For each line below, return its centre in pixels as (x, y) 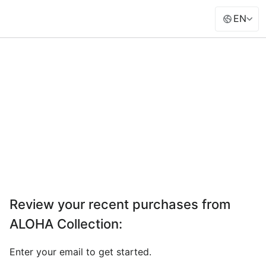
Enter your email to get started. (80, 251)
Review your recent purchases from (120, 204)
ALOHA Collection (64, 224)
